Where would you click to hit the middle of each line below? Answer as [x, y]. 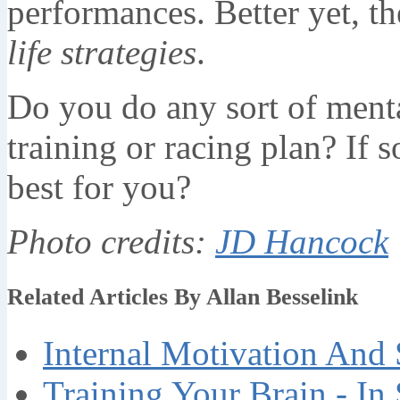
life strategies [102, 52]
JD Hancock [302, 241]
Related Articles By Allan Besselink [183, 296]
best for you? [99, 187]
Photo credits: [111, 241]
